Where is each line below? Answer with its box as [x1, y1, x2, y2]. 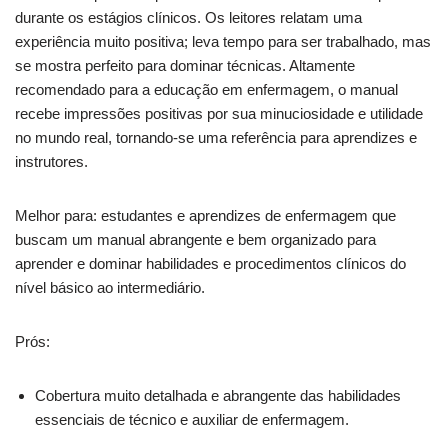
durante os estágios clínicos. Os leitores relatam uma [15, 9, 362, 27]
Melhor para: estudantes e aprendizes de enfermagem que [15, 207, 396, 225]
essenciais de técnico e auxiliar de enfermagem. [35, 411, 349, 429]
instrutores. [15, 153, 88, 171]
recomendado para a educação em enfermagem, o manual [15, 81, 398, 99]
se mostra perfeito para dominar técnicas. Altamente [15, 57, 355, 75]
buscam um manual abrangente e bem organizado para [15, 231, 376, 249]
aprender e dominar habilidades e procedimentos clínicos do [15, 255, 406, 273]
